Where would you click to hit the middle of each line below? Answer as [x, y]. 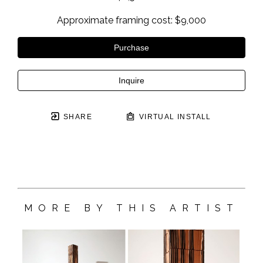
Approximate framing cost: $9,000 [131, 20]
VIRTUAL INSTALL [174, 117]
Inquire [131, 80]
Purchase [131, 48]
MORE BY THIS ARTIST [131, 208]
